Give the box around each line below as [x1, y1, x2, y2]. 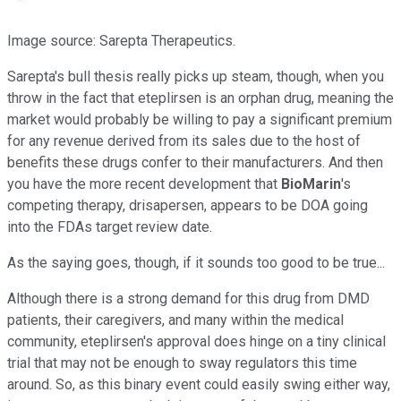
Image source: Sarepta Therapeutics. [7, 31, 235, 49]
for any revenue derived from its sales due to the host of [7, 132, 361, 149]
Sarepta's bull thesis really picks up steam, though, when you [7, 67, 384, 85]
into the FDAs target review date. [7, 218, 212, 235]
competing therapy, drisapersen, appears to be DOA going [7, 196, 368, 214]
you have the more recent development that [7, 175, 281, 192]
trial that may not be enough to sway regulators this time [7, 354, 357, 371]
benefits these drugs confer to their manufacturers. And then [7, 153, 383, 171]
